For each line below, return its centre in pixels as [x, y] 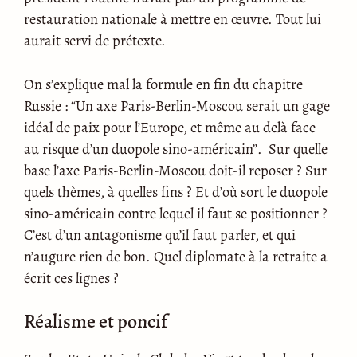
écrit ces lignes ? [71, 277]
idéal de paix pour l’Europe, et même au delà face [170, 127]
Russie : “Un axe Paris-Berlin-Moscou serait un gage [177, 105]
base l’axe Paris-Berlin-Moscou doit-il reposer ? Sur [175, 170]
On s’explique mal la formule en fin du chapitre [163, 84]
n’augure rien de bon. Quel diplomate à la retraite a [176, 256]
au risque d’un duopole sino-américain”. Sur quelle [176, 148]
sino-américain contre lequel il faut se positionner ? [176, 213]
